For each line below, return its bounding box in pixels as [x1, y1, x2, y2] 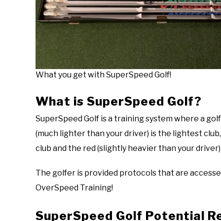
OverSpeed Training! [36, 183, 116, 192]
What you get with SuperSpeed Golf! [36, 70, 171, 79]
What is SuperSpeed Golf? [36, 94, 202, 109]
